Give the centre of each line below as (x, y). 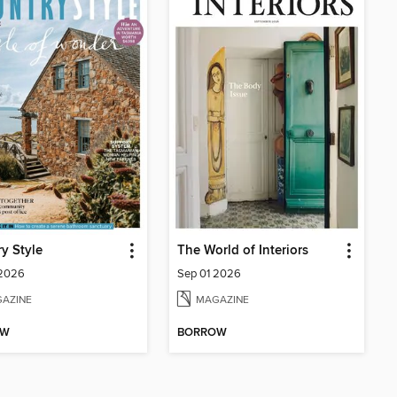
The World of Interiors (243, 251)
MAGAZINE (222, 300)
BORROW (202, 333)
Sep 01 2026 (209, 274)
